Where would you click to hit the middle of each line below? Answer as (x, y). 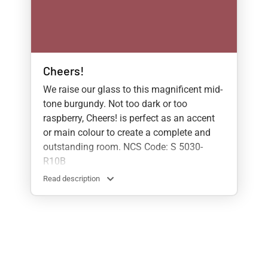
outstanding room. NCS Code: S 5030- (123, 147)
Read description (71, 178)
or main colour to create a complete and (127, 132)
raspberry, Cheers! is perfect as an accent (129, 118)
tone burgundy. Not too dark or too (115, 103)
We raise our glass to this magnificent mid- (133, 89)
